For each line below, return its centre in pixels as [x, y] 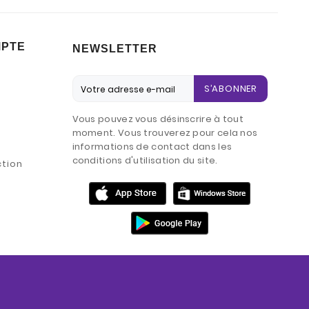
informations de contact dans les [152, 147]
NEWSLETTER [114, 49]
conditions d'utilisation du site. [145, 161]
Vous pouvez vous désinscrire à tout [158, 119]
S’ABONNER [230, 89]
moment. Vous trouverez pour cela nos [165, 133]
